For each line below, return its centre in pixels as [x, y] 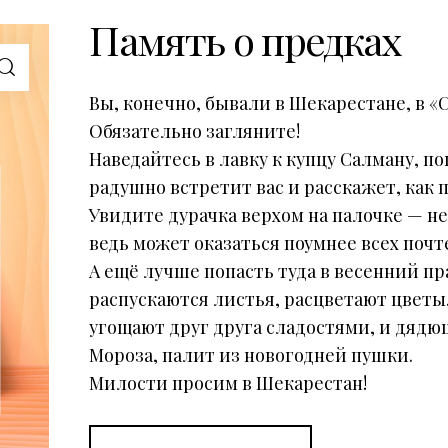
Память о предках [245, 40]
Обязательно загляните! [195, 131]
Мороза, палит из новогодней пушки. [251, 355]
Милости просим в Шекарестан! [228, 383]
